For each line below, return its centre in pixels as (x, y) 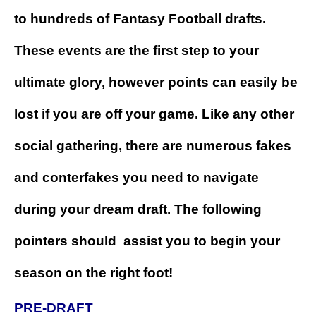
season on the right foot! (93, 273)
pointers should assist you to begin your (147, 241)
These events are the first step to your (136, 51)
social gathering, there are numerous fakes (153, 146)
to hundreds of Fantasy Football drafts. (140, 19)
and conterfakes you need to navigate (136, 178)
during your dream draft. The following (138, 209)
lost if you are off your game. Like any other (154, 114)
